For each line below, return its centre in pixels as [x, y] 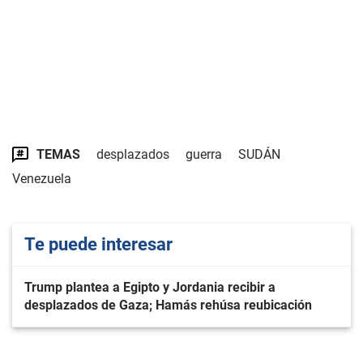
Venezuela [42, 179]
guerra [204, 154]
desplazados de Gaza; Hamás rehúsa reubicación [168, 305]
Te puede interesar [98, 244]
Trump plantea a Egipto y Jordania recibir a [150, 287]
